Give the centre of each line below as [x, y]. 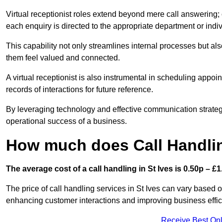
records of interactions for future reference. [80, 90]
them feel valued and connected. [63, 58]
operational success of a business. [66, 121]
